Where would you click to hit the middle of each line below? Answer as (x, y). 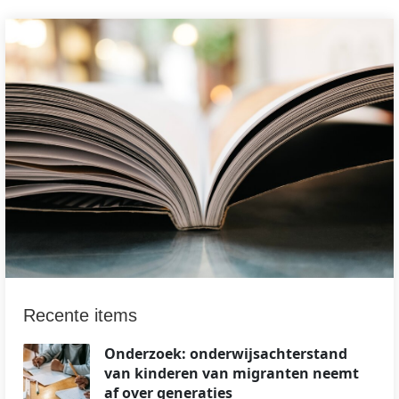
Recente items (80, 315)
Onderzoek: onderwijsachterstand (226, 353)
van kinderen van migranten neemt (232, 373)
